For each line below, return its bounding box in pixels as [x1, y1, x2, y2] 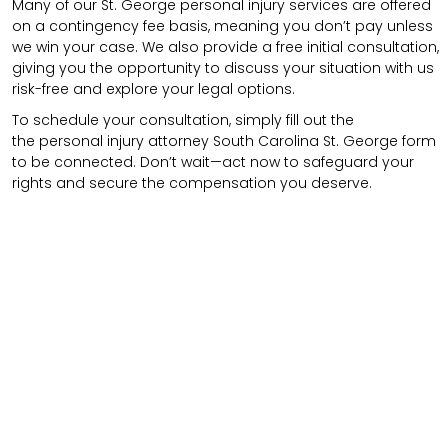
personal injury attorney [39, 130, 213, 151]
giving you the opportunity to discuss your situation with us [12, 57, 434, 78]
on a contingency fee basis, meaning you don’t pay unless [12, 15, 433, 36]
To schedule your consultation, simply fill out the [12, 109, 354, 130]
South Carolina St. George [213, 130, 402, 151]
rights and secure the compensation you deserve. [12, 172, 372, 193]
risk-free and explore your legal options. [12, 78, 295, 99]
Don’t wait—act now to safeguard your [140, 151, 414, 172]
